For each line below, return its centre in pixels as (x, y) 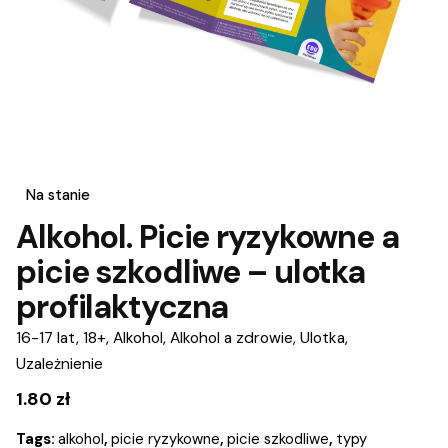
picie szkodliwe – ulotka (191, 272)
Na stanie (58, 195)
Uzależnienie (59, 364)
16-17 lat (46, 338)
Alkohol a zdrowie (231, 338)
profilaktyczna (122, 307)
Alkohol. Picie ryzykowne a (207, 237)
